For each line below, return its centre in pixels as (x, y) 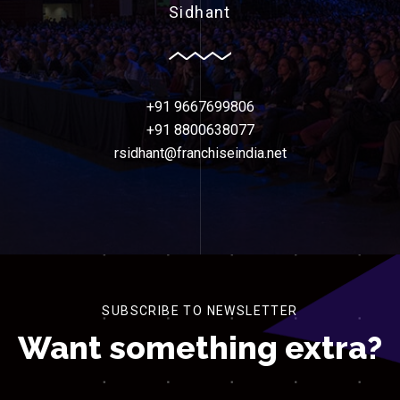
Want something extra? (200, 347)
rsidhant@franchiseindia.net (200, 153)
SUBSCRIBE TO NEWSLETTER (200, 311)
